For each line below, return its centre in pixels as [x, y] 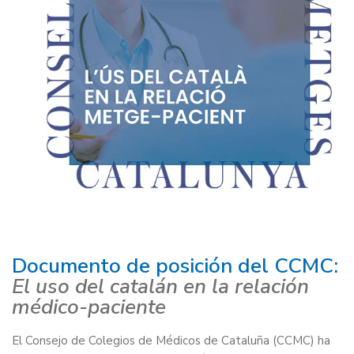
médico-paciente [89, 307]
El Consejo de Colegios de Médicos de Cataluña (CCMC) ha [171, 340]
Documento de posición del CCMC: [175, 265]
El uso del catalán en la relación [160, 286]
